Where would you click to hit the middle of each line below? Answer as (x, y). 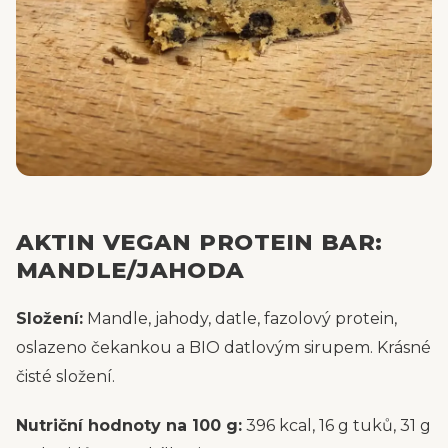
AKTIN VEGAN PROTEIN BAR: (199, 242)
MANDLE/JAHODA (130, 270)
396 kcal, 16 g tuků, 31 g (336, 425)
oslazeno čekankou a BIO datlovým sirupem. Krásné (223, 347)
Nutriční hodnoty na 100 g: (129, 425)
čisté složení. (65, 376)
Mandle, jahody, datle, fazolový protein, (240, 318)
